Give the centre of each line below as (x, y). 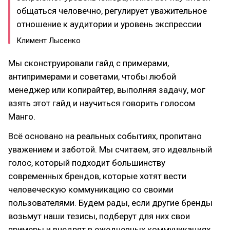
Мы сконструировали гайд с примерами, (89, 63)
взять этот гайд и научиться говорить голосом (102, 103)
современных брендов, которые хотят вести (97, 176)
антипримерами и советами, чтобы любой (92, 76)
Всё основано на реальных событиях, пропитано (105, 136)
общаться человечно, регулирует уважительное (112, 11)
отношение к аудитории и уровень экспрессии (109, 24)
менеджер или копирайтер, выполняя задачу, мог (107, 90)
